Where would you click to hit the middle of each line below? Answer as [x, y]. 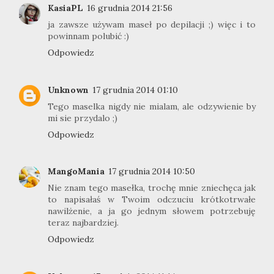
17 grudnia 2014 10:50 [152, 172]
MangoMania [76, 172]
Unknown [68, 90]
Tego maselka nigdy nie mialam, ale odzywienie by [152, 106]
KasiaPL [65, 8]
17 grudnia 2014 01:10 [135, 90]
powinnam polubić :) [88, 36]
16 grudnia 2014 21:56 [130, 8]
